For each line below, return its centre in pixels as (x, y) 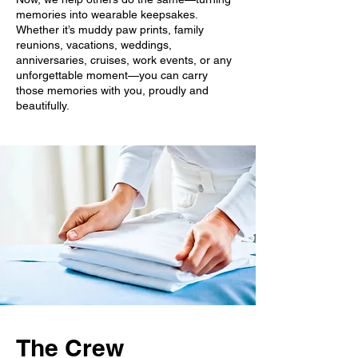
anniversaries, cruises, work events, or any (124, 60)
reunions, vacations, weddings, (94, 44)
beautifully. (43, 105)
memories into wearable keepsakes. (107, 14)
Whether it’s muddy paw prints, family (110, 29)
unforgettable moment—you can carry (112, 75)
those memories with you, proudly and (112, 90)
